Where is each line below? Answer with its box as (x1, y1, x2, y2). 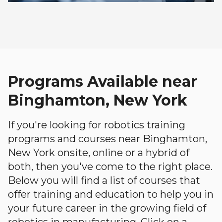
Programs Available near (8, 72, 197, 91)
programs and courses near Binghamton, (8, 133, 207, 145)
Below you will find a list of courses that (8, 174, 200, 186)
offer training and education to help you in (8, 188, 214, 200)
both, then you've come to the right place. (8, 161, 213, 172)
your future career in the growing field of (8, 202, 206, 214)
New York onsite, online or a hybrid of (8, 147, 189, 159)
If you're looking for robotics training (8, 119, 185, 131)
